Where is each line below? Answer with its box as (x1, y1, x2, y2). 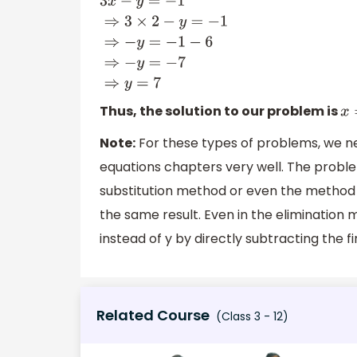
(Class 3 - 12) (213, 308, 288, 325)
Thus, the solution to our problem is (100, 101, 340, 120)
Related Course (96, 305, 210, 326)
